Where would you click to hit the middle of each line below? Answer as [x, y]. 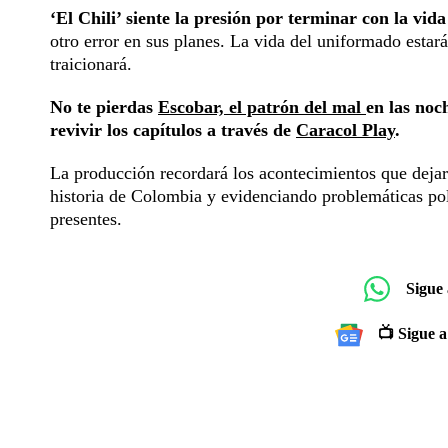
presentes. [86, 218]
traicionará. [91, 63]
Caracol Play [345, 129]
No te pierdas [104, 106]
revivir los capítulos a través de [173, 129]
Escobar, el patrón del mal [262, 106]
